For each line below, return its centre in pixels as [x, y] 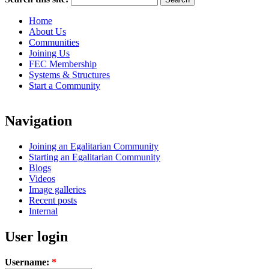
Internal [43, 211]
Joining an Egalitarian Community [94, 146]
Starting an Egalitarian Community [95, 157]
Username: [28, 262]
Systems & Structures [69, 74]
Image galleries [57, 189]
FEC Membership [63, 64]
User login [36, 236]
